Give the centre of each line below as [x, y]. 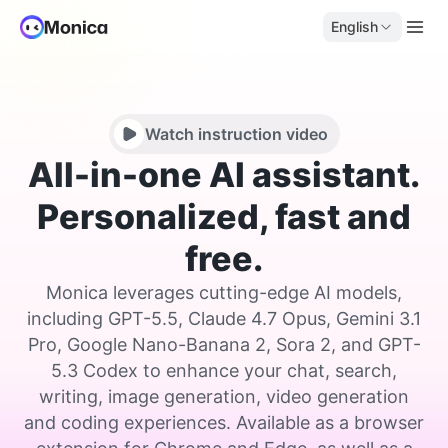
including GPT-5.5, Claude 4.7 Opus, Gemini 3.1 [224, 318]
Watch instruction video [236, 134]
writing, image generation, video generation [224, 396]
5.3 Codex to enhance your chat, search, [224, 370]
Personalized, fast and [224, 216]
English [354, 26]
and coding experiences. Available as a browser [224, 422]
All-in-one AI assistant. [224, 174]
